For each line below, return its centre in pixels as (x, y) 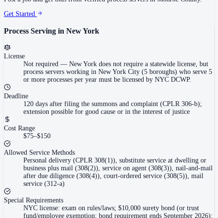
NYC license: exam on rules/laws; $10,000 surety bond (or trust (111, 208)
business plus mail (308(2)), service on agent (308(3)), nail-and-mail (118, 168)
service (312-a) (44, 184)
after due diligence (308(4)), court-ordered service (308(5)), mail (113, 176)
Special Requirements (34, 200)
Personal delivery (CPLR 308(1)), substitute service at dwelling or (115, 161)
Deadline (16, 96)
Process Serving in (35, 31)
